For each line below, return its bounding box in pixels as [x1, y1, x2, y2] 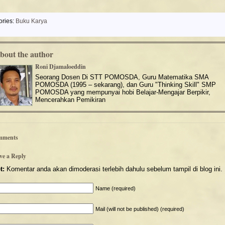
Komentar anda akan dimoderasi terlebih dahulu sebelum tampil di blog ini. [5, 165, 222, 173]
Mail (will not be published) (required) [95, 206, 184, 212]
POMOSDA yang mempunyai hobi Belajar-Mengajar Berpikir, [35, 88, 210, 96]
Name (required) [95, 185, 136, 191]
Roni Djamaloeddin [35, 62, 86, 71]
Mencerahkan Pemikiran [35, 96, 105, 103]
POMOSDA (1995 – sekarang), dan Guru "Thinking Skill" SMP [35, 81, 216, 88]
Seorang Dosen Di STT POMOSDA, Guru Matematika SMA [35, 73, 209, 81]
